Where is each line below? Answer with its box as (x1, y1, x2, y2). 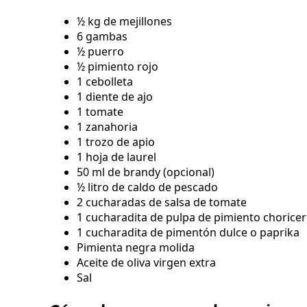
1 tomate (77, 104, 123, 120)
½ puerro (77, 44, 124, 60)
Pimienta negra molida (77, 240, 195, 256)
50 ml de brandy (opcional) (77, 164, 214, 180)
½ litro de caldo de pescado (77, 180, 218, 195)
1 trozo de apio (77, 134, 155, 150)
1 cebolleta (77, 74, 133, 90)
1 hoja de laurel (77, 149, 156, 165)
